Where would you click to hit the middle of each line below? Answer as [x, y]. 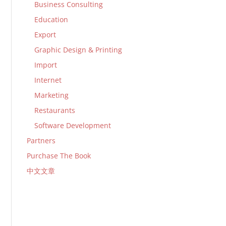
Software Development [73, 125]
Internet [48, 80]
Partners [41, 140]
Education [51, 19]
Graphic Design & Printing [78, 50]
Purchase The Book [59, 156]
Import [46, 65]
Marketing [52, 95]
